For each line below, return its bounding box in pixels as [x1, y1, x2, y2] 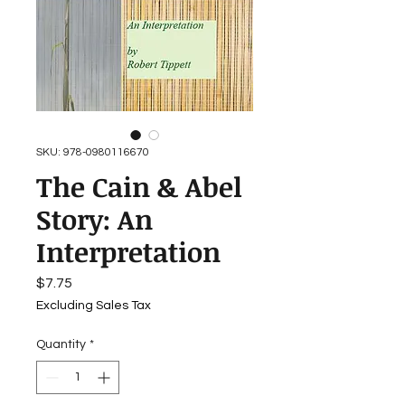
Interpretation [36, 233, 221, 270]
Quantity [36, 338, 86, 351]
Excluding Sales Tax [36, 299, 151, 312]
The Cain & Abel [36, 168, 242, 205]
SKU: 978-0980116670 [36, 146, 149, 158]
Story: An [36, 201, 153, 238]
